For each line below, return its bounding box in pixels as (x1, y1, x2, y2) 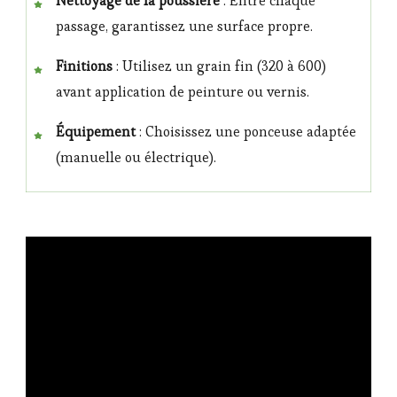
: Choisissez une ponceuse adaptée (136, 122, 356, 142)
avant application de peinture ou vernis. (56, 82, 309, 102)
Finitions (56, 57, 113, 76)
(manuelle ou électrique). (56, 148, 216, 167)
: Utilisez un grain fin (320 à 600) (113, 57, 326, 76)
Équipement (56, 122, 136, 142)
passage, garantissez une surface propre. (56, 17, 313, 36)
